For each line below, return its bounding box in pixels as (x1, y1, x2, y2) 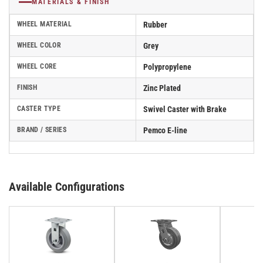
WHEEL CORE (17, 62, 57, 71)
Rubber (143, 20, 167, 30)
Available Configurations (9, 180, 124, 194)
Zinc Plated (143, 83, 181, 93)
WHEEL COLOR (17, 41, 61, 50)
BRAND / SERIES (17, 126, 67, 134)
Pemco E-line (143, 126, 187, 136)
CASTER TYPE (17, 104, 60, 113)
